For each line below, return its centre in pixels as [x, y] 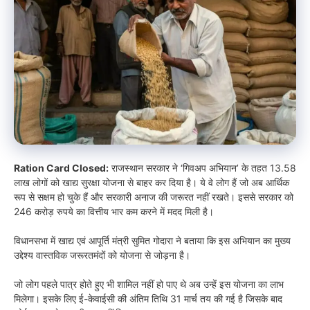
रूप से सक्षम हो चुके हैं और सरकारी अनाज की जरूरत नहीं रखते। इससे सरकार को [154, 197]
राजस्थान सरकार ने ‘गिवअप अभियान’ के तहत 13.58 [202, 167]
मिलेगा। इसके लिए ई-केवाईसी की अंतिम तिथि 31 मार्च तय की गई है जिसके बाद [148, 298]
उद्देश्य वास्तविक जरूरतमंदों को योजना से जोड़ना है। [102, 255]
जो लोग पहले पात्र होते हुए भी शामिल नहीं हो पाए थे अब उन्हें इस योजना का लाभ [149, 284]
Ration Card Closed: [61, 167]
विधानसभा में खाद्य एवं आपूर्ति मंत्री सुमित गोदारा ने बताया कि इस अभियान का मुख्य [152, 240]
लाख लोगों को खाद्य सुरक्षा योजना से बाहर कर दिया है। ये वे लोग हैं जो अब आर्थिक [152, 182]
